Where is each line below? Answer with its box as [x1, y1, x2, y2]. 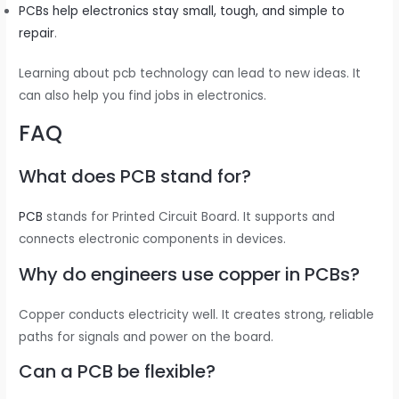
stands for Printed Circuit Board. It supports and [43, 208, 336, 226]
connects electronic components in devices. [19, 231, 287, 248]
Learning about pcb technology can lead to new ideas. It [19, 65, 362, 83]
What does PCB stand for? [19, 164, 252, 190]
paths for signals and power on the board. [19, 328, 274, 346]
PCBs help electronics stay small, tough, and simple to [19, 2, 346, 20]
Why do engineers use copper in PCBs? [19, 261, 361, 287]
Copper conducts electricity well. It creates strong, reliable [19, 305, 375, 323]
